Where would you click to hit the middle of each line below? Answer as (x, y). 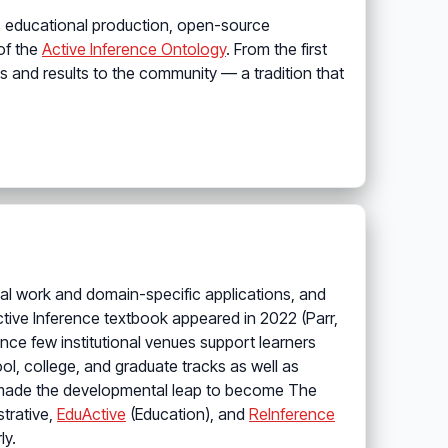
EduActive (91, 414)
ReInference (292, 414)
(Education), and (187, 414)
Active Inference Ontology (134, 49)
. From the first (276, 49)
